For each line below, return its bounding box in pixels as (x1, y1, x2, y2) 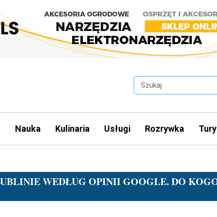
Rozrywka (144, 123, 184, 134)
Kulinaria (55, 123, 90, 134)
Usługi (104, 123, 130, 134)
